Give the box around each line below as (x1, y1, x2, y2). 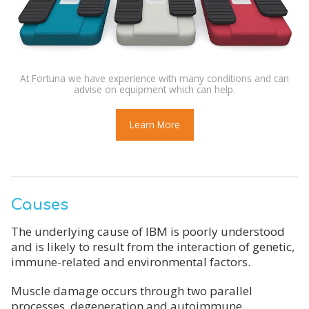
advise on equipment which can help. (74, 83, 235, 97)
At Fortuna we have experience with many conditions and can (20, 72, 289, 86)
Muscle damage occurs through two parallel (11, 283, 252, 299)
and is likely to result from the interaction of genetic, (11, 239, 295, 255)
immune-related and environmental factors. (11, 254, 250, 270)
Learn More (129, 118, 180, 132)
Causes (11, 197, 68, 214)
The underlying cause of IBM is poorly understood (11, 223, 285, 240)
